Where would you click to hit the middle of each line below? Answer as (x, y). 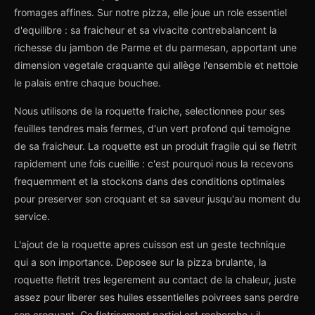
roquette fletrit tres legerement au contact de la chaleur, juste (155, 279)
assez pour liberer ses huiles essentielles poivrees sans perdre (156, 297)
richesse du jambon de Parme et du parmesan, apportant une (155, 47)
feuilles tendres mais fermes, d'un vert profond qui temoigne (152, 128)
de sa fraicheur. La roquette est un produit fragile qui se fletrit (155, 146)
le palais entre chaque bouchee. (88, 83)
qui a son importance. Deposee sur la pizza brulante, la (140, 262)
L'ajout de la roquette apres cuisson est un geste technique (150, 244)
